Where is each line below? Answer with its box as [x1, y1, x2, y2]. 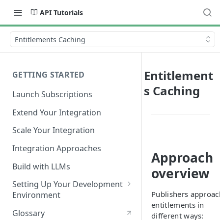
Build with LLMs [12, 161, 70, 172]
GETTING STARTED [12, 69, 85, 80]
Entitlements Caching [15, 34, 85, 44]
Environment [12, 190, 60, 201]
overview [151, 165, 209, 182]
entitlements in [151, 200, 204, 210]
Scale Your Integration [12, 125, 95, 136]
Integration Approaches [12, 143, 101, 154]
